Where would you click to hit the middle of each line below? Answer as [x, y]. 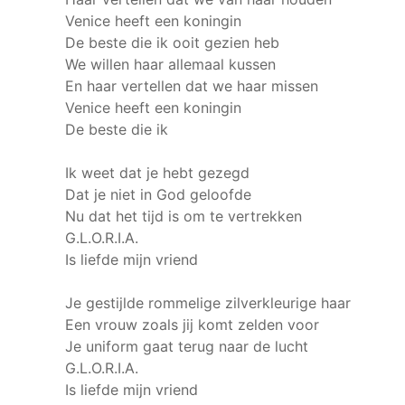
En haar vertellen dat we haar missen [192, 86]
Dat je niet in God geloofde [158, 194]
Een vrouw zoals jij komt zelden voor [192, 325]
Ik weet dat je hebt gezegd [157, 173]
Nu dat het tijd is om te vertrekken [184, 216]
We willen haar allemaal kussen [170, 64]
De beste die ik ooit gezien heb [172, 42]
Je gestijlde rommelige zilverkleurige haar [208, 303]
